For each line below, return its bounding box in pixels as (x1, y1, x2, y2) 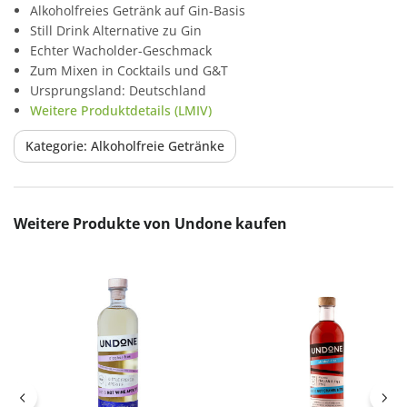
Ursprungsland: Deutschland (30, 81, 206, 99)
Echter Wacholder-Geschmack (30, 41, 212, 59)
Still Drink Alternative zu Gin (30, 21, 202, 39)
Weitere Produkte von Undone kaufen (14, 213, 287, 233)
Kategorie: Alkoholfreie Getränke (25, 136, 224, 154)
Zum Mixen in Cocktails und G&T (30, 61, 228, 79)
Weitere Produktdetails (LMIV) (30, 101, 212, 119)
